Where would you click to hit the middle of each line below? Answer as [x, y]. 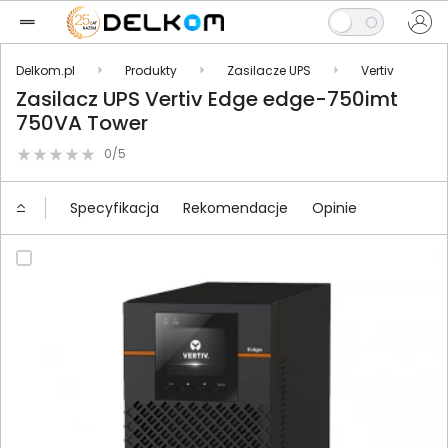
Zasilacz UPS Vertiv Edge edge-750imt [207, 99]
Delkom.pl [45, 70]
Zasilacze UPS [269, 70]
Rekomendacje [235, 207]
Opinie [334, 207]
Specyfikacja [114, 207]
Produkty [151, 70]
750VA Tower [82, 123]
